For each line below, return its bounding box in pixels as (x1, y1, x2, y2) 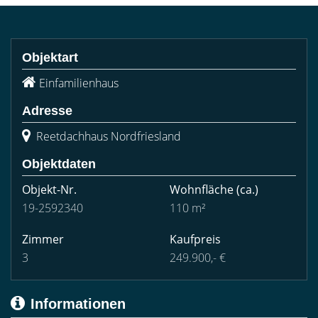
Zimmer (22, 231, 64, 247)
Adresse (22, 104, 72, 118)
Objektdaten (22, 157, 96, 171)
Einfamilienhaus (39, 75, 119, 91)
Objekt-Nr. (22, 182, 77, 197)
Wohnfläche (170, 182, 234, 197)
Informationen (31, 296, 126, 312)
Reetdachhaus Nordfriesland (33, 128, 181, 144)
